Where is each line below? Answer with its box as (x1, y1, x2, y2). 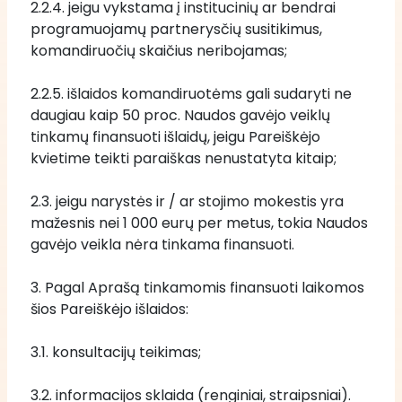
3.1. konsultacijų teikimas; (31, 342, 201, 363)
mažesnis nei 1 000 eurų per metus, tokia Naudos (31, 213, 368, 233)
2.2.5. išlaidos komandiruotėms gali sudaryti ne (31, 83, 352, 104)
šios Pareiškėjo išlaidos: (31, 299, 188, 319)
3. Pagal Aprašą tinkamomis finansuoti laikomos (31, 277, 364, 298)
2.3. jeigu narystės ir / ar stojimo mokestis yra (31, 191, 344, 212)
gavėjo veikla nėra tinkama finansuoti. (31, 234, 294, 255)
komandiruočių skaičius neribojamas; (31, 40, 291, 61)
